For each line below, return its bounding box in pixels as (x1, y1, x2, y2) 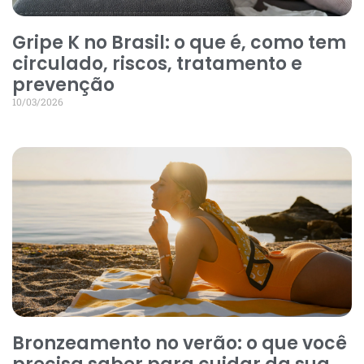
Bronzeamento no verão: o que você (12, 330, 347, 356)
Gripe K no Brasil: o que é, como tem (12, 29, 346, 55)
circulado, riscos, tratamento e (12, 50, 302, 76)
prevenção (12, 71, 115, 97)
